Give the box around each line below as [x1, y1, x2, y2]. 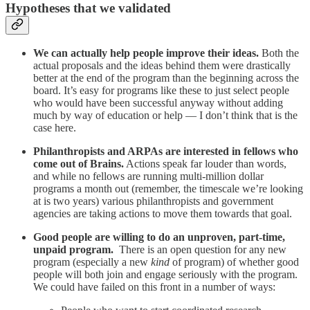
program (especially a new [33, 256, 151, 268]
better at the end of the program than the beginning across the [33, 72, 299, 84]
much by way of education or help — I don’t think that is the [33, 109, 298, 122]
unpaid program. [33, 244, 113, 256]
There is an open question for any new [113, 244, 286, 256]
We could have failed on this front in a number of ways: [33, 281, 275, 293]
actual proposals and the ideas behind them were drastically [33, 60, 291, 72]
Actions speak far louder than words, [124, 158, 286, 170]
